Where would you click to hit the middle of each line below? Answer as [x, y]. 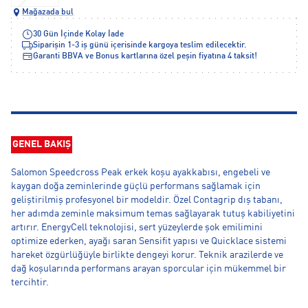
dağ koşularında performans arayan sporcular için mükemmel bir [148, 269]
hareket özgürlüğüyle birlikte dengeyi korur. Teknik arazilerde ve [147, 255]
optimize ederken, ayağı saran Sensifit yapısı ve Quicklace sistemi [149, 241]
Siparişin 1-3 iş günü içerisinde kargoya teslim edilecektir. [140, 45]
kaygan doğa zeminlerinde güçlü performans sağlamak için [136, 186]
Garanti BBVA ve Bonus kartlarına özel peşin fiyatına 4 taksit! [145, 56]
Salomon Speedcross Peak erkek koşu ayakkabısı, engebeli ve [141, 173]
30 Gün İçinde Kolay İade [78, 34]
